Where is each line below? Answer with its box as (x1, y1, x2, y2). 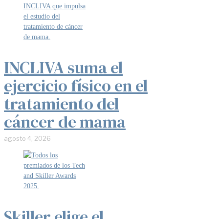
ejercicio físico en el (4, 74, 148, 97)
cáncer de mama (4, 110, 126, 133)
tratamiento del (4, 92, 119, 115)
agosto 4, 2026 (4, 134, 51, 142)
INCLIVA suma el (4, 56, 123, 79)
